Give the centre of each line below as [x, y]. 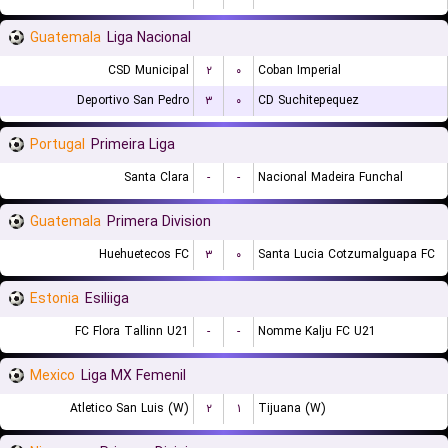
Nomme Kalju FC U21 [317, 331]
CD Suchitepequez [308, 100]
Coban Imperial [299, 70]
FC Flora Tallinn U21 [132, 331]
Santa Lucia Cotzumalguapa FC [346, 254]
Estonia [54, 299]
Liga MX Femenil [133, 376]
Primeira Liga [133, 145]
